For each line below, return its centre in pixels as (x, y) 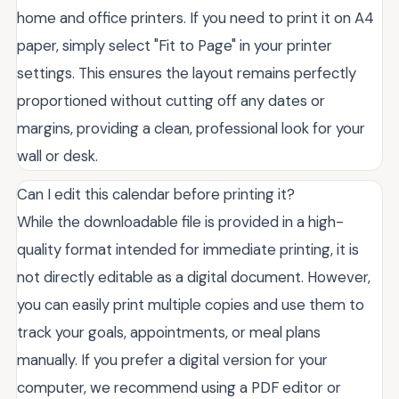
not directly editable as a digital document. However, (194, 277)
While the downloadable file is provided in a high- (180, 222)
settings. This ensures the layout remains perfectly (187, 73)
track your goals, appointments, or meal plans (169, 332)
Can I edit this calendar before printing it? (156, 194)
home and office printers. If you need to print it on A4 (195, 18)
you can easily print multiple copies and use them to (191, 305)
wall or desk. (57, 156)
